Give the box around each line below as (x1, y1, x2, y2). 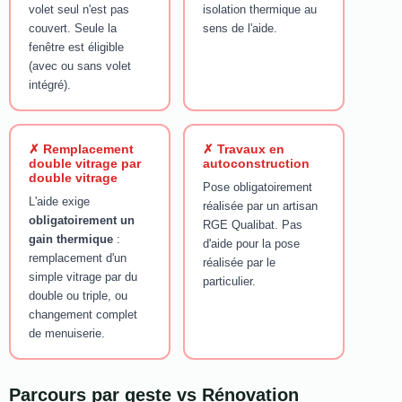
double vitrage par (28, 155, 141, 170)
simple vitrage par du (28, 269, 137, 284)
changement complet (28, 307, 137, 321)
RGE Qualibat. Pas (202, 217, 302, 232)
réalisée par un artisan (202, 198, 318, 213)
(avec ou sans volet (28, 58, 131, 73)
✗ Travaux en (202, 141, 284, 156)
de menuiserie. (28, 326, 105, 340)
